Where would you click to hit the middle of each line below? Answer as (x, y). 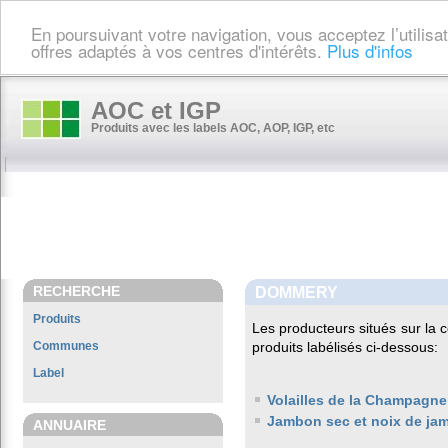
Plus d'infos (370, 50)
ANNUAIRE (69, 425)
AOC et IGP (156, 110)
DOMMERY (296, 292)
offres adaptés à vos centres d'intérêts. (179, 50)
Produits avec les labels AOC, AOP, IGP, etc (213, 128)
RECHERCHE (76, 291)
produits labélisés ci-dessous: (345, 347)
